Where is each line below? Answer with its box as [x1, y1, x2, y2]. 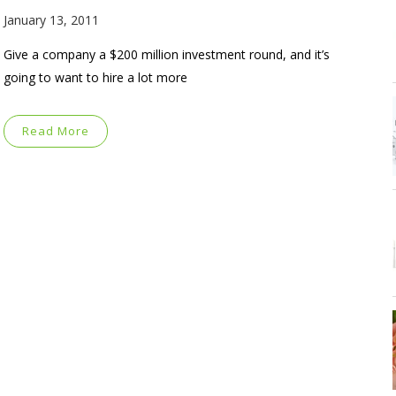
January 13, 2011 [4, 11, 99, 28]
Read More [22, 122, 89, 139]
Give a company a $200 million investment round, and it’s [4, 45, 330, 63]
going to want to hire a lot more [4, 68, 187, 86]
